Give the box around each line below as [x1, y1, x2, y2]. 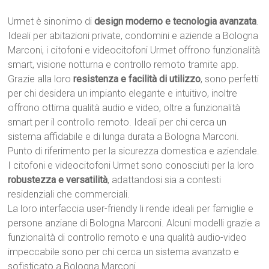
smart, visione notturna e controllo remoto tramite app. [8, 59, 240, 70]
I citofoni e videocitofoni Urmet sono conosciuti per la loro [8, 160, 255, 171]
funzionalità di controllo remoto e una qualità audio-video [8, 232, 247, 243]
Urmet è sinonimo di [8, 16, 95, 27]
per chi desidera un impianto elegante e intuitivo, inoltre [8, 88, 238, 99]
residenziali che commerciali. [8, 189, 130, 200]
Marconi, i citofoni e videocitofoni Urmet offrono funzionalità [8, 44, 261, 56]
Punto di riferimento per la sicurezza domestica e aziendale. [8, 145, 260, 157]
